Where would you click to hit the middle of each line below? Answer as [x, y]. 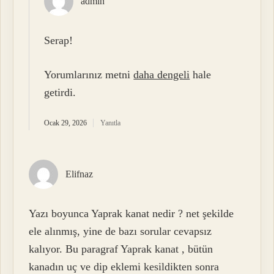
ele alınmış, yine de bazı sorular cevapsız [120, 231]
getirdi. [60, 92]
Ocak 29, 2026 [66, 123]
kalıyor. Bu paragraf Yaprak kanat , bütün [121, 249]
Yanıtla [111, 123]
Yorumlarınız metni [89, 74]
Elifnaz [80, 174]
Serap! [59, 41]
